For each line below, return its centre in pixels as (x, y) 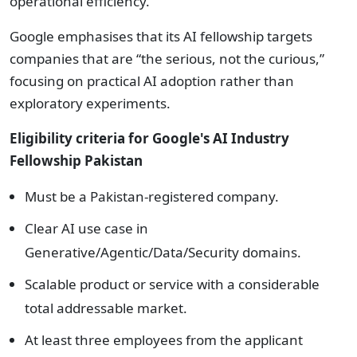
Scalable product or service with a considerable (172, 284)
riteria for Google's (148, 138)
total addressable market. (106, 308)
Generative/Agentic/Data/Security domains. (163, 252)
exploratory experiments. (90, 103)
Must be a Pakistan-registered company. (152, 196)
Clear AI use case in (86, 228)
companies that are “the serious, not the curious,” (167, 59)
